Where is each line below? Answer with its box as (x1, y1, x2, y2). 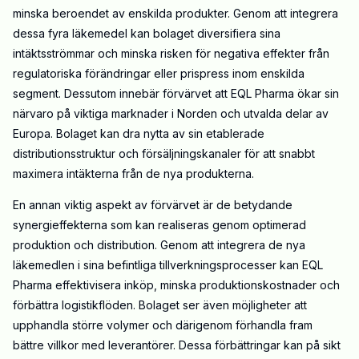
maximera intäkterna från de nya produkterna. (13, 167, 254, 181)
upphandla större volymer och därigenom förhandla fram (13, 318, 313, 333)
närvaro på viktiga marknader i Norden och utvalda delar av (13, 107, 329, 121)
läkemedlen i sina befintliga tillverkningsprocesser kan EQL (13, 258, 323, 272)
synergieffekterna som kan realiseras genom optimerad (13, 218, 306, 232)
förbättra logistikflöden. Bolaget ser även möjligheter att (13, 298, 307, 313)
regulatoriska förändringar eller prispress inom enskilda (13, 67, 305, 81)
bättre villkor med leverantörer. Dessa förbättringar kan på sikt (13, 338, 341, 353)
